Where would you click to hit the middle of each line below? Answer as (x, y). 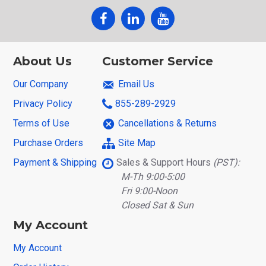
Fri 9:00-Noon (147, 191)
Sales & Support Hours (164, 162)
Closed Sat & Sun (155, 205)
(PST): (226, 162)
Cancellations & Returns (167, 123)
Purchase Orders (48, 142)
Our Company (41, 84)
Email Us (136, 84)
